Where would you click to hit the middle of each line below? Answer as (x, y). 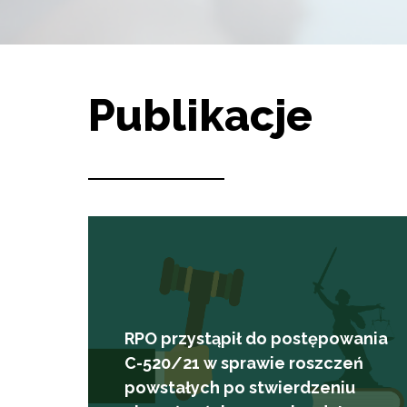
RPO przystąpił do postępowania (256, 338)
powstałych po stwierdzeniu (240, 387)
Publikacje (200, 115)
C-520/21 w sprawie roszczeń (244, 363)
